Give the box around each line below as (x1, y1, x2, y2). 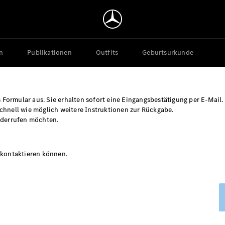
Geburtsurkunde (142, 48, 194, 57)
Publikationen (27, 48, 72, 57)
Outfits (95, 48, 119, 57)
